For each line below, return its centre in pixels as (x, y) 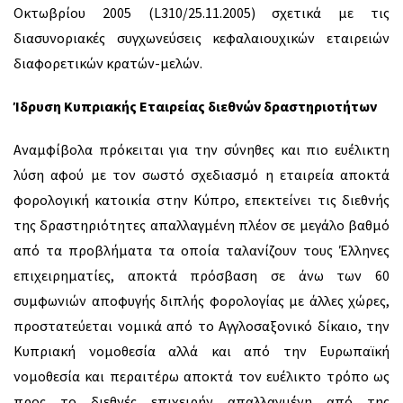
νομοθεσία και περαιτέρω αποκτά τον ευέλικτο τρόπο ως (201, 376)
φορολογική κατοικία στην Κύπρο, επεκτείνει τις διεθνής (201, 200)
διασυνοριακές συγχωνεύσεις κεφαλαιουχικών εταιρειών (201, 38)
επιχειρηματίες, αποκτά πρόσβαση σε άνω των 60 (201, 276)
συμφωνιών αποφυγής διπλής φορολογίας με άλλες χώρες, (201, 301)
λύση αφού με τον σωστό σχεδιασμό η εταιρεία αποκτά (201, 175)
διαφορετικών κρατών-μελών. (108, 63)
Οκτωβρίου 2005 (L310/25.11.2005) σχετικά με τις (201, 13)
